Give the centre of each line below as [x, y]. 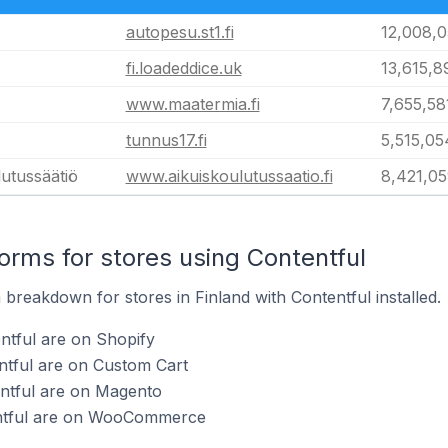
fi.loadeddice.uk [183, 68]
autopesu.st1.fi [179, 32]
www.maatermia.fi [192, 104]
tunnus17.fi [166, 140]
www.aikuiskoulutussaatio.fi [229, 176]
